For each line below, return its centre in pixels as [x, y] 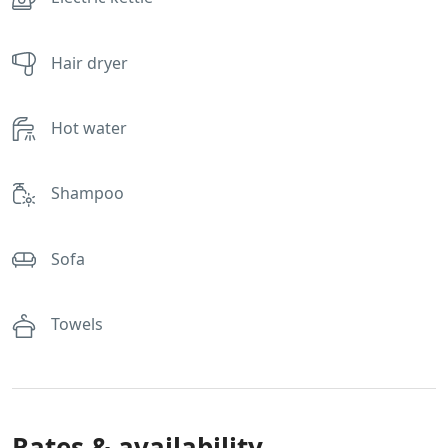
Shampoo [87, 193]
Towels [77, 324]
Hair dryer [89, 62]
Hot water [89, 128]
